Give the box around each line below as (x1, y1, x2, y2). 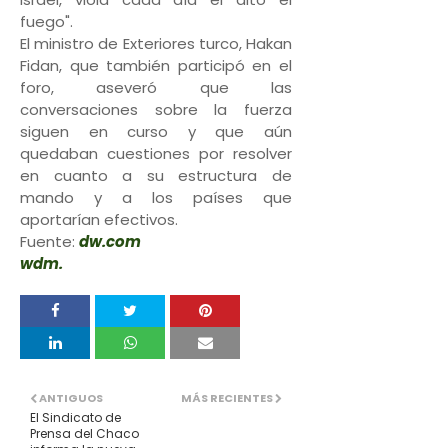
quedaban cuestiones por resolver (20, 143, 292, 164)
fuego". (20, 11, 77, 32)
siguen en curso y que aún (20, 121, 292, 142)
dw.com (79, 231, 144, 252)
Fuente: (20, 231, 79, 252)
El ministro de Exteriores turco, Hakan (20, 33, 292, 54)
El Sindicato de (30, 409, 121, 426)
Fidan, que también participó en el (20, 55, 292, 76)
